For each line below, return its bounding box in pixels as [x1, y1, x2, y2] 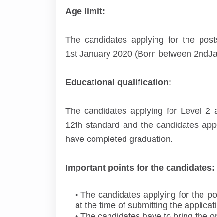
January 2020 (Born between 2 [77, 49, 199, 59]
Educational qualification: [65, 77, 171, 87]
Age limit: [65, 6, 105, 16]
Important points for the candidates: [65, 163, 215, 172]
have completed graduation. [65, 134, 173, 144]
